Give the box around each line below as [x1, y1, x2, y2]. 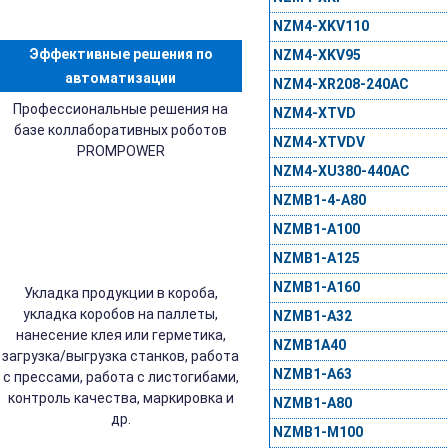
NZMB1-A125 [272, 250, 360, 267]
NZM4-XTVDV [272, 134, 365, 151]
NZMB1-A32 [272, 308, 352, 325]
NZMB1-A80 [272, 395, 352, 412]
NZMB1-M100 [272, 424, 363, 441]
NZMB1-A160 [272, 279, 360, 296]
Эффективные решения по [28, 46, 213, 62]
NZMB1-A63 [272, 366, 352, 383]
